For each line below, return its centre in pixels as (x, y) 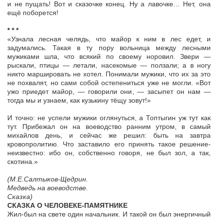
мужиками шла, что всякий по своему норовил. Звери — (109, 57)
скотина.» (23, 162)
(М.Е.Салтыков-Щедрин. (48, 179)
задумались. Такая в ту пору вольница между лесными (109, 48)
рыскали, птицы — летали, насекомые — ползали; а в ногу (109, 65)
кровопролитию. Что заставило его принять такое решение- (109, 144)
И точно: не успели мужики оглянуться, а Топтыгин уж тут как (109, 118)
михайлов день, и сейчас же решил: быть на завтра (109, 136)
